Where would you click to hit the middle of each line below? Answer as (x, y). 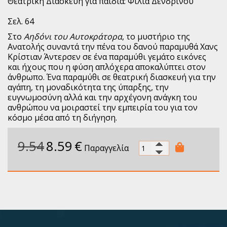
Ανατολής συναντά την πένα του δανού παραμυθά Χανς (113, 47)
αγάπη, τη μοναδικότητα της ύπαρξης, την (88, 87)
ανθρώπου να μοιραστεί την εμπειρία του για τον (103, 108)
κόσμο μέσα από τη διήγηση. (62, 118)
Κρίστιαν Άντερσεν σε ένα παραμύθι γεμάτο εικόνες (107, 57)
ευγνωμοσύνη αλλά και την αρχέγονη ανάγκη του (102, 98)
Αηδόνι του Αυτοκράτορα (73, 37)
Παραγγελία (106, 148)
